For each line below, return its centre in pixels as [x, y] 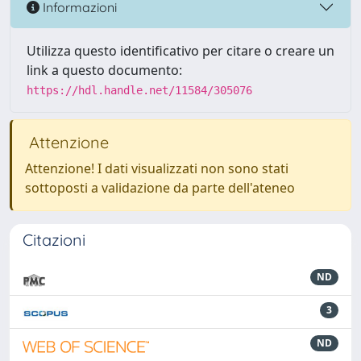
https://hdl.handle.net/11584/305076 [139, 90]
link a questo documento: [104, 70]
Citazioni [54, 240]
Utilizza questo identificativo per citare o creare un [180, 51]
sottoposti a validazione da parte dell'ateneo [160, 188]
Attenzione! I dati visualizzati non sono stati [157, 168]
